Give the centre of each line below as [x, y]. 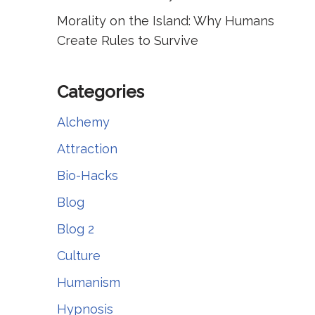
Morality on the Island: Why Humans [166, 21]
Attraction [87, 149]
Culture [79, 256]
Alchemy [83, 122]
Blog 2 [76, 229]
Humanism [89, 282]
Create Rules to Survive [128, 40]
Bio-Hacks [88, 175]
